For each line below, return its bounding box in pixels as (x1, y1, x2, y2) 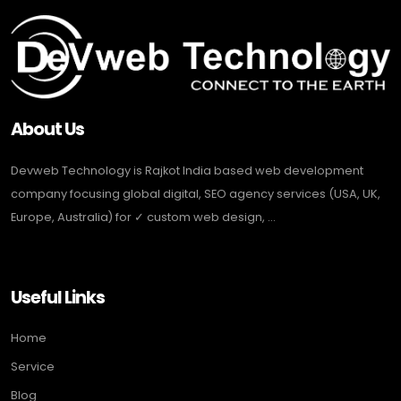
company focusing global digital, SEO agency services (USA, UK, (11, 185, 380, 203)
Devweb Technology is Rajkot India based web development (11, 162, 363, 180)
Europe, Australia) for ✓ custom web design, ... (11, 209, 276, 226)
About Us (11, 117, 85, 142)
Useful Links (11, 286, 106, 311)
